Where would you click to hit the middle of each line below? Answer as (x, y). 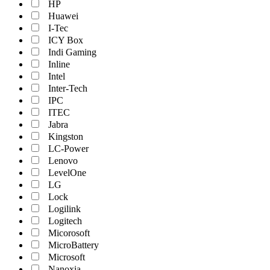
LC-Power (68, 149)
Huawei (63, 16)
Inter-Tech (68, 88)
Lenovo (63, 161)
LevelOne (67, 173)
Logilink (64, 209)
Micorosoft (69, 233)
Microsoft (67, 257)
